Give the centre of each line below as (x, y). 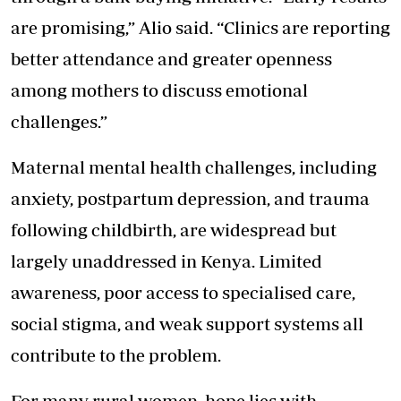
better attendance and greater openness (171, 59)
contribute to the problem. (116, 355)
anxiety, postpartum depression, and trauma (190, 199)
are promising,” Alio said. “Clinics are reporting (200, 28)
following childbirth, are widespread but (174, 230)
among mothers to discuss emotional (159, 90)
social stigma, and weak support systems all (187, 324)
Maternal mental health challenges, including (194, 167)
